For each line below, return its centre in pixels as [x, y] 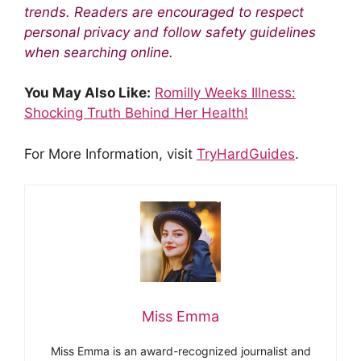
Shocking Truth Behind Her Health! [136, 113]
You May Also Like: [87, 93]
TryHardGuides [246, 154]
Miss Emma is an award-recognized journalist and [180, 351]
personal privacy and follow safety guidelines [170, 32]
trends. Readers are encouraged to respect [164, 12]
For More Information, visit [110, 154]
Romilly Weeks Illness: [225, 93]
